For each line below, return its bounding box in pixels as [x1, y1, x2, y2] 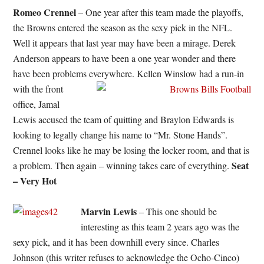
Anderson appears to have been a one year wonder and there [13, 52, 236, 64]
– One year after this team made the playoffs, [78, 6, 244, 18]
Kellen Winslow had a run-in [137, 67, 245, 80]
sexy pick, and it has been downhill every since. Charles [13, 236, 220, 248]
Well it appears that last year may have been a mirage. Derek [13, 37, 236, 49]
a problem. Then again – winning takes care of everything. [13, 159, 232, 171]
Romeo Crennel [13, 5, 79, 19]
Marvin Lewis [81, 204, 137, 218]
